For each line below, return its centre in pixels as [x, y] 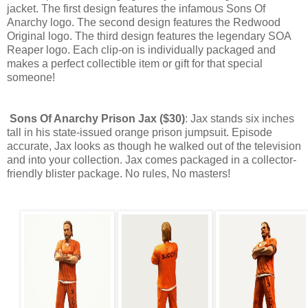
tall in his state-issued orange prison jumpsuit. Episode [140, 132]
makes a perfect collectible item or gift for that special [135, 63]
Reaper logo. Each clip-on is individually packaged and [141, 49]
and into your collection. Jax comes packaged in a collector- [152, 159]
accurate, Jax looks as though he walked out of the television [154, 146]
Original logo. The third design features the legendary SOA [149, 36]
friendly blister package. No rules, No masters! [119, 173]
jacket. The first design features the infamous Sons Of [136, 8]
